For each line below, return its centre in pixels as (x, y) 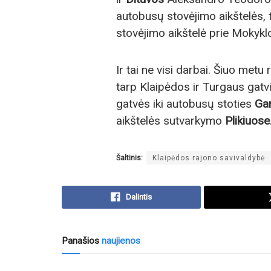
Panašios (80, 240)
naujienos (120, 240)
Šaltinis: (129, 158)
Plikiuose (247, 121)
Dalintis (139, 197)
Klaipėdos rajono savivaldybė (209, 158)
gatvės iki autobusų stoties (185, 104)
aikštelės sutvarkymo (171, 121)
